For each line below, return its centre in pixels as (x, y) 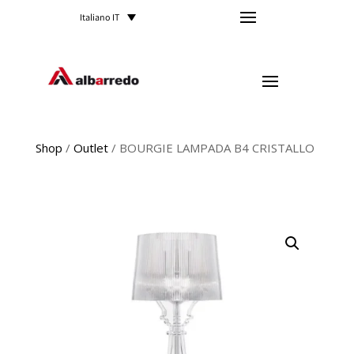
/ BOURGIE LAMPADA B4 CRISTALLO (211, 148)
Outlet (90, 148)
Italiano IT (100, 18)
